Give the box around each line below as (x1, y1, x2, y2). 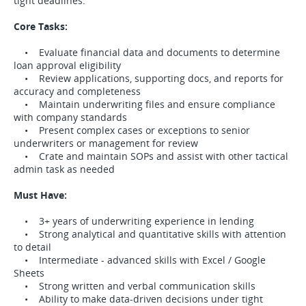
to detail (14, 240, 51, 253)
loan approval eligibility (14, 59, 121, 72)
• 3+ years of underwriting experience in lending (14, 214, 254, 227)
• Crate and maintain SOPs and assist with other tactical (14, 150, 288, 163)
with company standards (14, 111, 127, 124)
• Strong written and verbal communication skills (14, 279, 255, 292)
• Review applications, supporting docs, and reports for (14, 72, 283, 85)
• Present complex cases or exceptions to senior (14, 124, 250, 137)
